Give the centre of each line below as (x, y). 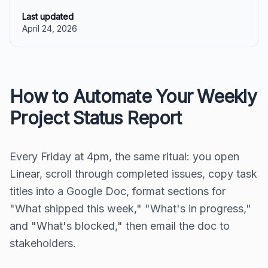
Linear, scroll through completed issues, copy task (133, 174)
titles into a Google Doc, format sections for (118, 191)
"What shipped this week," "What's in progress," (130, 209)
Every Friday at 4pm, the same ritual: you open (124, 157)
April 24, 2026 (50, 29)
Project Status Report (96, 118)
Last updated (48, 17)
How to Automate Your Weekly (133, 97)
